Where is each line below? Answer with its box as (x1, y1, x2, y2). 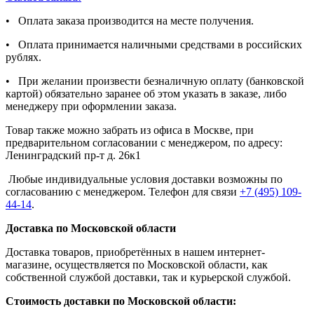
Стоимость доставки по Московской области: (6, 295, 236, 308)
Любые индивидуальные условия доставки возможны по (6, 173, 282, 186)
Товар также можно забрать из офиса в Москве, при (6, 124, 254, 137)
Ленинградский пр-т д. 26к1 (6, 149, 141, 162)
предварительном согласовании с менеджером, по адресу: (6, 137, 282, 149)
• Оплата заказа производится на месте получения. (6, 15, 254, 27)
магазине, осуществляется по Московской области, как (6, 259, 268, 271)
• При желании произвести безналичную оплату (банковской (6, 75, 304, 88)
